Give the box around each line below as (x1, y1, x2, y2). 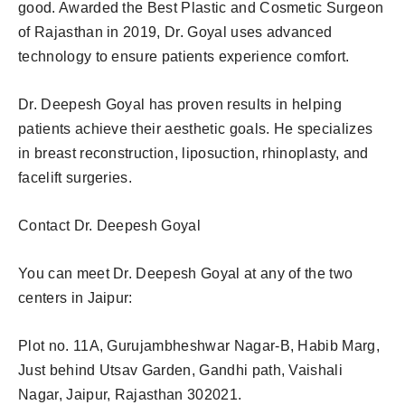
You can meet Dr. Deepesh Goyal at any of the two (18, 265, 353, 281)
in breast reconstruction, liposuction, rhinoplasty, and (18, 145, 369, 161)
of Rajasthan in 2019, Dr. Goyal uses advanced (18, 24, 333, 40)
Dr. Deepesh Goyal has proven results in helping (18, 96, 343, 112)
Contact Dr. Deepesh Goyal (18, 217, 201, 233)
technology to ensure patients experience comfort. (18, 48, 350, 64)
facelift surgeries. (18, 169, 133, 185)
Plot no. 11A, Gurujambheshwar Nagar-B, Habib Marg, (18, 337, 381, 353)
